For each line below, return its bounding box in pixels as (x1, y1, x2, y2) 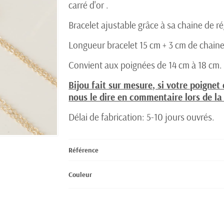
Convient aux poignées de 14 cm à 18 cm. (68, 59, 222, 71)
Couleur (68, 170, 92, 179)
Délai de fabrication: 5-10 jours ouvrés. (68, 111, 215, 123)
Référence (68, 145, 99, 154)
